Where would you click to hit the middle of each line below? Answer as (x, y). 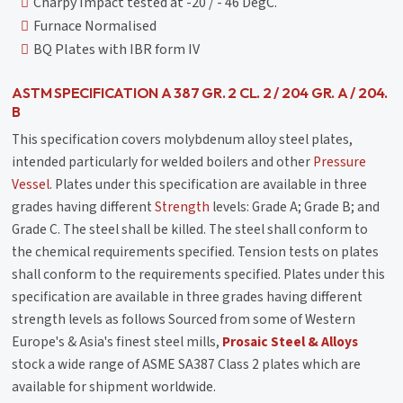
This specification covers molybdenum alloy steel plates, (183, 139)
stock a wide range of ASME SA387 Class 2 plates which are (187, 364)
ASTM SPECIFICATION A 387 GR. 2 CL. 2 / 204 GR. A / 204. (200, 92)
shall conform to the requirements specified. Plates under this (199, 274)
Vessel (31, 184)
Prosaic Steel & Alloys (291, 341)
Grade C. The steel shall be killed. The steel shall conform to (190, 229)
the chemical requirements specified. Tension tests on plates (196, 251)
